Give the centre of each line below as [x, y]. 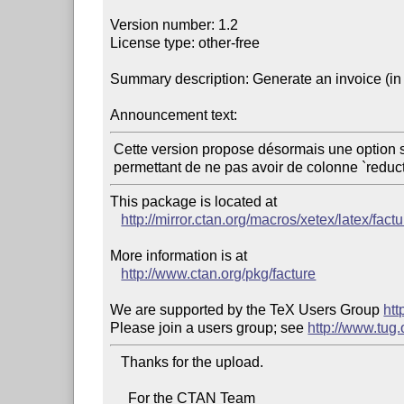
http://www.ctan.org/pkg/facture [219, 273]
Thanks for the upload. [116, 362]
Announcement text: [174, 115]
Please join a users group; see [209, 327]
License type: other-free [185, 42]
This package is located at [196, 201]
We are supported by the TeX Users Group [247, 309]
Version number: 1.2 [174, 24]
